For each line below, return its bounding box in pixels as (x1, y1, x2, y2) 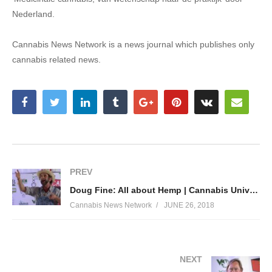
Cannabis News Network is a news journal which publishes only (12, 39, 254, 50)
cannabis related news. (12, 55, 101, 65)
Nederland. (12, 9, 55, 19)
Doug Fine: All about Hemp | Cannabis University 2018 (250, 185, 258, 195)
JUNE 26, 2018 (164, 201, 214, 210)
